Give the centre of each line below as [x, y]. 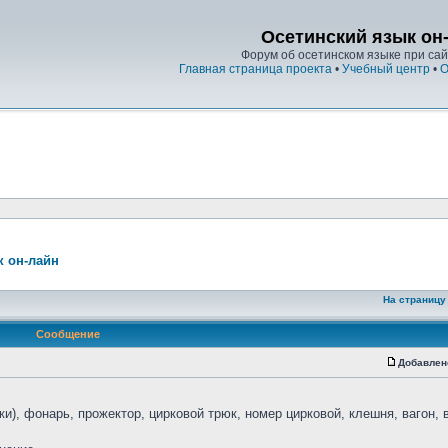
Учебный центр [386, 69]
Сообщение [68, 334]
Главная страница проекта [255, 69]
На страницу [414, 299]
